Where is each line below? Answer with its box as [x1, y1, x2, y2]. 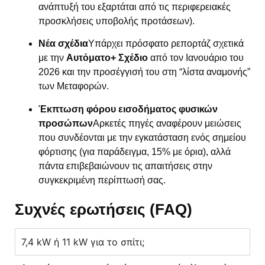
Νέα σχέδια [38, 38, 88, 49]
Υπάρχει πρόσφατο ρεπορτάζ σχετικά [88, 38, 244, 49]
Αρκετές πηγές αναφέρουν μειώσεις [93, 118, 241, 128]
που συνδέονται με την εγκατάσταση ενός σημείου [38, 132, 246, 143]
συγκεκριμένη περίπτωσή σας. [38, 174, 166, 185]
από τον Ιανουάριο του [148, 53, 244, 63]
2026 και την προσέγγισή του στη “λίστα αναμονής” [38, 67, 250, 77]
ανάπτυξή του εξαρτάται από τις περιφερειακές [38, 1, 231, 12]
